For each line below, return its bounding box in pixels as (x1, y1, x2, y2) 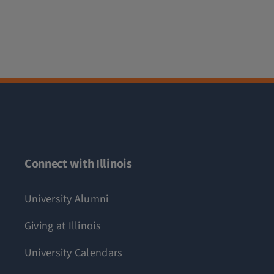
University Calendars (24, 245, 123, 261)
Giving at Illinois (24, 218, 101, 234)
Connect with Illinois (24, 155, 132, 172)
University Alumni (24, 191, 109, 207)
